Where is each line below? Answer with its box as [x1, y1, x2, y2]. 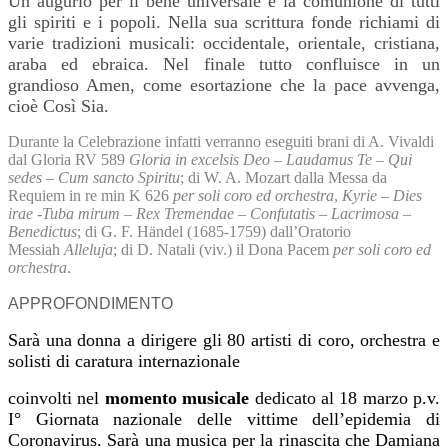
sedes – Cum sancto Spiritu [8, 169, 180, 187]
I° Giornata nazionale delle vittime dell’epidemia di [8, 409, 440, 430]
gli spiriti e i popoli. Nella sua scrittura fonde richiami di [8, 12, 440, 33]
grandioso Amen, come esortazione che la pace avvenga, [8, 75, 440, 96]
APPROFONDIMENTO [8, 295, 173, 313]
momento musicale [104, 388, 250, 409]
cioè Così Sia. [8, 96, 109, 117]
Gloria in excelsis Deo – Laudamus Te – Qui [129, 151, 412, 169]
